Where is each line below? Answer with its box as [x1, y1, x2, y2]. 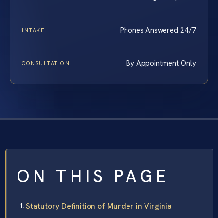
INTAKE [22, 26, 45, 34]
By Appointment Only [126, 58, 196, 68]
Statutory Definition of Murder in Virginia [26, 200, 172, 211]
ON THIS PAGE [17, 164, 169, 187]
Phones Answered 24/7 [120, 25, 196, 35]
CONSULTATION [22, 59, 70, 67]
